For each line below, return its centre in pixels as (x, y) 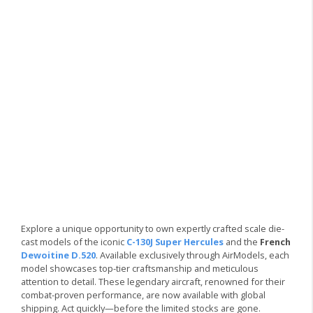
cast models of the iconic (74, 242)
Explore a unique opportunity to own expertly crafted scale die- (153, 229)
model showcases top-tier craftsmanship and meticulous (140, 269)
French (275, 242)
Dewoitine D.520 (58, 255)
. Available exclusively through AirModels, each (192, 255)
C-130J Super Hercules (175, 242)
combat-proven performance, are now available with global (143, 295)
